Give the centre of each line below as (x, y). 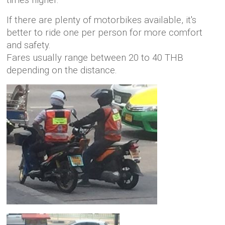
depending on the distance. (62, 71)
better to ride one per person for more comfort (105, 33)
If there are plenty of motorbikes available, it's (102, 20)
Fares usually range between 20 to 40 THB (95, 58)
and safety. (29, 45)
